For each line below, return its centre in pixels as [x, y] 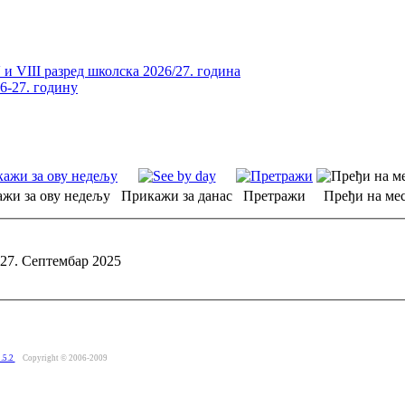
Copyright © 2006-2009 [65, 358]
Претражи [274, 196]
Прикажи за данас [177, 196]
